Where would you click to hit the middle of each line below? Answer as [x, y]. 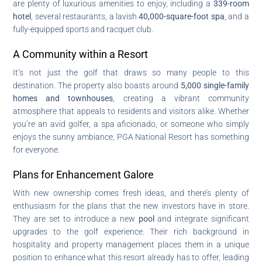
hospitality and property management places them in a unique [131, 244]
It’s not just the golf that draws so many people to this [131, 72]
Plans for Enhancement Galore [84, 174]
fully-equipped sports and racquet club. [83, 29]
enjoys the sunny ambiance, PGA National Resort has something [131, 137]
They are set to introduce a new [76, 218]
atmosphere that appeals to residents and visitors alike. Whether [131, 111]
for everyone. [37, 149]
